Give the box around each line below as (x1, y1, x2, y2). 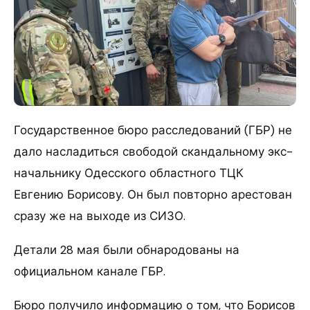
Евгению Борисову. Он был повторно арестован (14, 187, 292, 202)
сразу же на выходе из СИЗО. (14, 208, 185, 224)
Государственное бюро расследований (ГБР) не (14, 122, 292, 138)
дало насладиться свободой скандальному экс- (14, 144, 293, 159)
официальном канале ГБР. (14, 264, 165, 279)
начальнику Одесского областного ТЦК (14, 165, 244, 181)
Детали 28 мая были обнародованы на (14, 242, 239, 257)
